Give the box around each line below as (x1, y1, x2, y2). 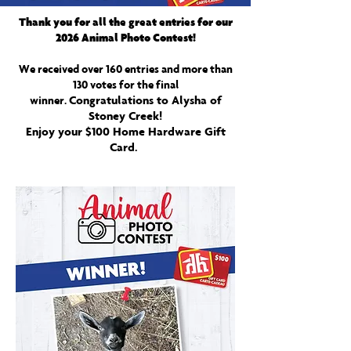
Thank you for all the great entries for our (18, 14, 233, 29)
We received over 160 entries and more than (18, 62, 233, 76)
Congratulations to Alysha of (68, 92, 222, 107)
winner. (29, 93, 69, 107)
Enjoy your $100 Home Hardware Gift (25, 124, 226, 139)
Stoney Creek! (89, 108, 162, 123)
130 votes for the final (72, 78, 179, 92)
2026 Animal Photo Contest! (55, 30, 196, 45)
